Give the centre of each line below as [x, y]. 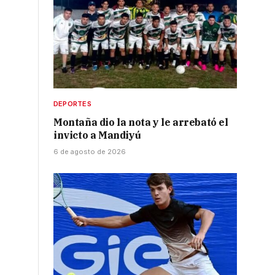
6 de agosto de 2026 [90, 152]
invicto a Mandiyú [97, 135]
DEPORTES [72, 104]
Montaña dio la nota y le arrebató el [141, 122]
